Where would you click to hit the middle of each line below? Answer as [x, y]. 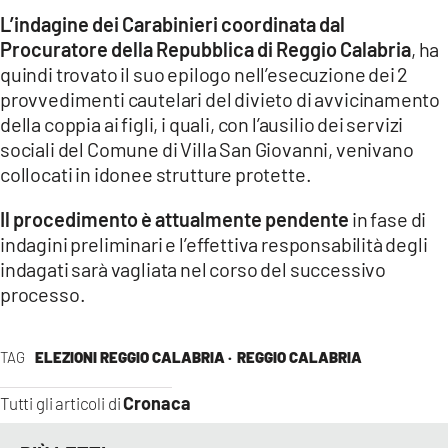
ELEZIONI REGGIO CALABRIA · [133, 356]
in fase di [389, 218]
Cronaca [157, 402]
